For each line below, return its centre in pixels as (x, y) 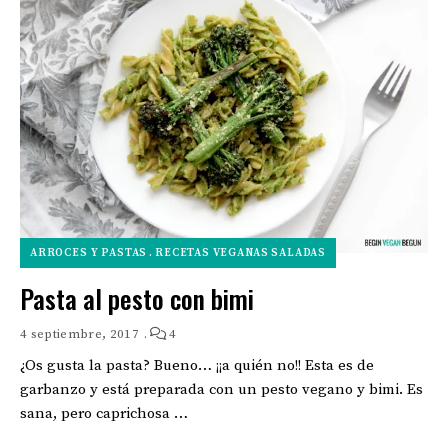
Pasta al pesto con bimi (137, 299)
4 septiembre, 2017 (79, 334)
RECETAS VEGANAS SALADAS (241, 253)
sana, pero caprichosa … (104, 414)
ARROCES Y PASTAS (89, 253)
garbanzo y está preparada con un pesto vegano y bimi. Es (221, 390)
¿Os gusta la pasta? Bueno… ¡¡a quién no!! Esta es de (197, 366)
